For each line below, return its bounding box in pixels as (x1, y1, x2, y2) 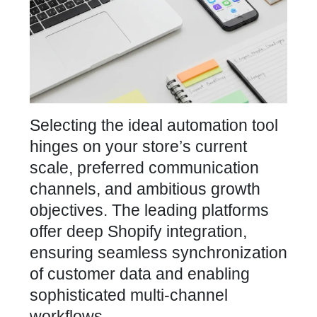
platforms (202, 201, 269, 219)
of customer (30, 265, 115, 283)
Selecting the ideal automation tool (30, 116, 278, 134)
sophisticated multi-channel (30, 286, 228, 304)
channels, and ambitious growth (30, 180, 260, 198)
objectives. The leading (30, 201, 202, 219)
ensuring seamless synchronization (30, 243, 287, 262)
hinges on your (30, 137, 142, 156)
